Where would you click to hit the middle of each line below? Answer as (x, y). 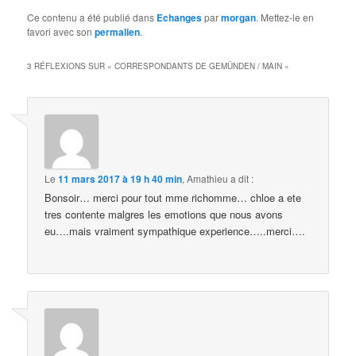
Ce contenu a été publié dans (92, 17)
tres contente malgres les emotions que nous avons (164, 215)
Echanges (180, 18)
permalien (118, 32)
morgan (239, 18)
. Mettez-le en (285, 17)
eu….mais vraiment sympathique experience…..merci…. (175, 231)
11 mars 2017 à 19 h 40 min (120, 179)
